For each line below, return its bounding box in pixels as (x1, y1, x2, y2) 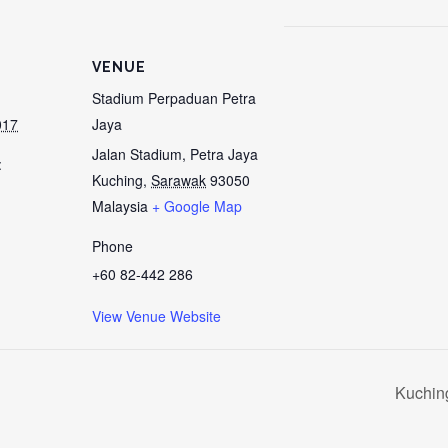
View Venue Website (92, 306, 221, 326)
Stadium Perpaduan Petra (92, 88, 256, 108)
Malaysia (92, 196, 148, 216)
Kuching (92, 170, 143, 190)
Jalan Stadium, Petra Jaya (92, 144, 258, 164)
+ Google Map (152, 196, 242, 216)
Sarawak (151, 170, 206, 190)
